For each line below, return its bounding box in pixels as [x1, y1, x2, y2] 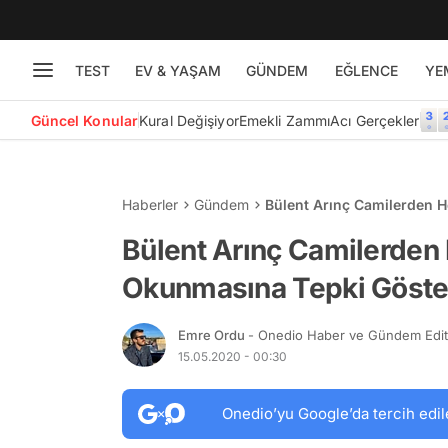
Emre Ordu [178, 326, 248, 343]
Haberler [122, 196, 178, 213]
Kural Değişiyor [139, 111, 239, 129]
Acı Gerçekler [330, 111, 420, 129]
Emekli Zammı [238, 111, 331, 129]
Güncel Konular [30, 111, 139, 129]
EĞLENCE [334, 61, 398, 79]
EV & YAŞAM [134, 61, 221, 79]
